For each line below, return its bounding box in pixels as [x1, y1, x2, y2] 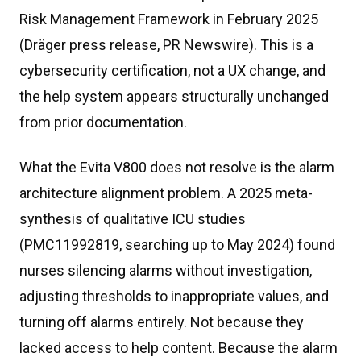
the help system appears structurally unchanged [19, 88, 329, 105]
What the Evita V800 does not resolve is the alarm [19, 159, 334, 176]
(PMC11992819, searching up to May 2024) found [19, 236, 335, 253]
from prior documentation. [19, 114, 187, 131]
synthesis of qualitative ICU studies [19, 210, 246, 227]
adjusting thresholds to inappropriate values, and [19, 288, 329, 305]
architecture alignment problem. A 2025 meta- [19, 185, 313, 201]
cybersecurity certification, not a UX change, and [19, 62, 326, 79]
